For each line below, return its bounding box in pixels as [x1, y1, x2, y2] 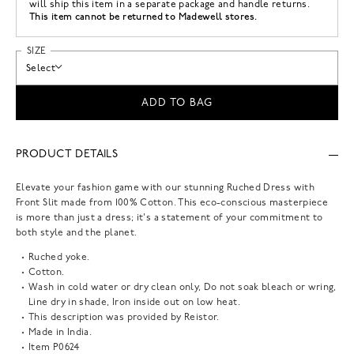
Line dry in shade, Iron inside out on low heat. [28, 297, 240, 307]
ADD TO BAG [141, 97, 213, 108]
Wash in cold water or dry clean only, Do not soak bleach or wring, [28, 282, 337, 292]
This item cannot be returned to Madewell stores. [29, 10, 258, 23]
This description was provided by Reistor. [28, 312, 220, 322]
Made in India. [28, 327, 92, 337]
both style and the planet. [16, 228, 137, 238]
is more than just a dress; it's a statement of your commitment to [16, 213, 323, 223]
